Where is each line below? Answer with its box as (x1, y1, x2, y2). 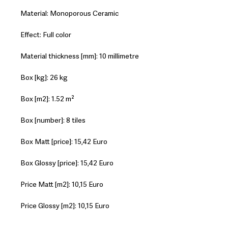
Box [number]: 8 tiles (20, 117, 85, 124)
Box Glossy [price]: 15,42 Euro (20, 159, 113, 167)
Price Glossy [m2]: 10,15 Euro (20, 202, 109, 210)
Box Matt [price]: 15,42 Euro (20, 138, 107, 146)
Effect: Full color (20, 31, 71, 39)
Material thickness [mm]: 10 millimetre (20, 52, 139, 60)
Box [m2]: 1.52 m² (20, 95, 74, 103)
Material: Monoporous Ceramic (20, 10, 119, 17)
